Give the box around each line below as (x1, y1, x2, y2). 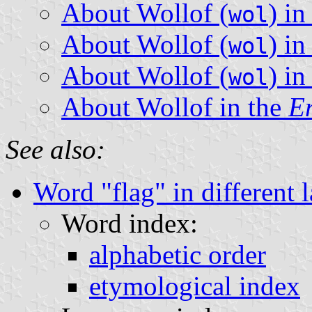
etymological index (89, 270, 300, 301)
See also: (6, 134, 105, 164)
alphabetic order (89, 239, 266, 270)
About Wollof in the (61, 91, 288, 122)
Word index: (61, 208, 198, 238)
